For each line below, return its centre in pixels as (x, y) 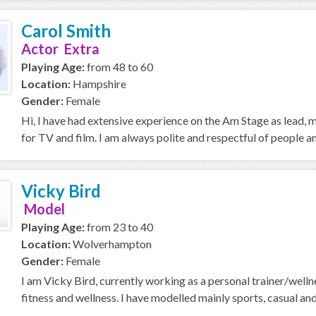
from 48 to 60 (119, 67)
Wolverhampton (111, 244)
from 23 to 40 (119, 227)
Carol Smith (66, 31)
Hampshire (98, 84)
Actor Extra (60, 49)
